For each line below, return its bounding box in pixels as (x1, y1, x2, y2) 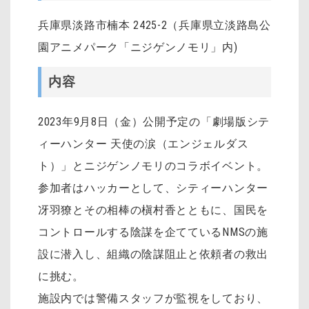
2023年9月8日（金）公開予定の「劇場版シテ (38, 114, 270, 128)
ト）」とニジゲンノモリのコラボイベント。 (38, 159, 268, 172)
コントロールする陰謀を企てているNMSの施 (38, 225, 268, 239)
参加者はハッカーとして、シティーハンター (38, 181, 268, 195)
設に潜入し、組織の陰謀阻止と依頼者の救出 (38, 247, 268, 261)
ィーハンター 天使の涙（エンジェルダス (38, 137, 249, 150)
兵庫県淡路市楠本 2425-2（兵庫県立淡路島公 (38, 19, 271, 32)
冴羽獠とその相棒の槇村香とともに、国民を (38, 203, 268, 217)
